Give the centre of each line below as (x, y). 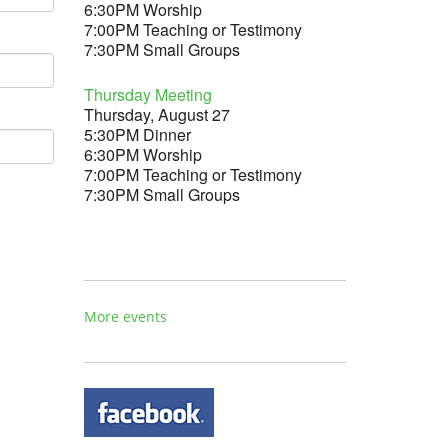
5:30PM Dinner (137, 134)
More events (125, 316)
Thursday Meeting (147, 94)
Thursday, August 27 (156, 114)
